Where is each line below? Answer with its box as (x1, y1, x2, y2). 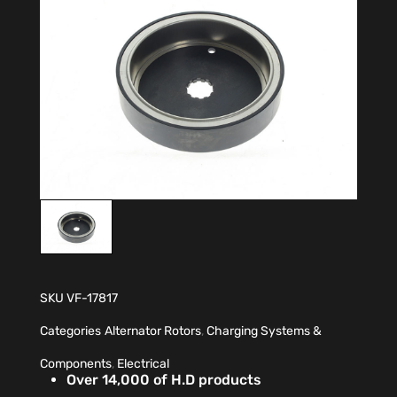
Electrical (117, 355, 169, 371)
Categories (40, 323, 101, 339)
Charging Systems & (206, 323, 322, 339)
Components (40, 355, 112, 371)
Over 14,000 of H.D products (66, 371, 265, 389)
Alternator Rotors (105, 323, 201, 339)
